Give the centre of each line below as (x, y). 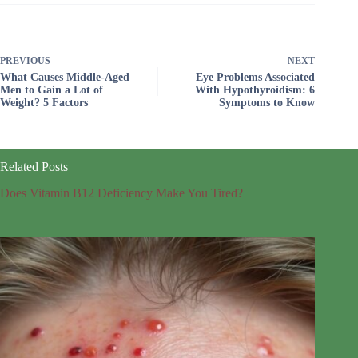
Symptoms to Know (267, 103)
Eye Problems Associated (256, 78)
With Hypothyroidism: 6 (255, 90)
